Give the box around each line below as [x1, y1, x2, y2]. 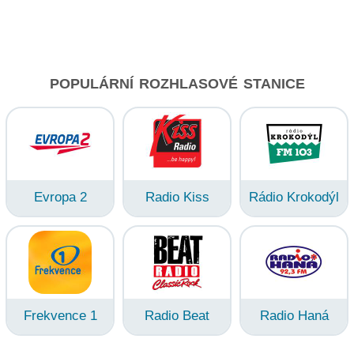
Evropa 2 [33, 189, 87, 205]
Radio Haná [259, 307, 329, 323]
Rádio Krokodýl [249, 189, 339, 205]
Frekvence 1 [23, 307, 97, 323]
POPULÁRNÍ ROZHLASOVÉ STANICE [49, 75, 305, 92]
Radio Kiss [145, 189, 209, 205]
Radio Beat [145, 307, 209, 323]
